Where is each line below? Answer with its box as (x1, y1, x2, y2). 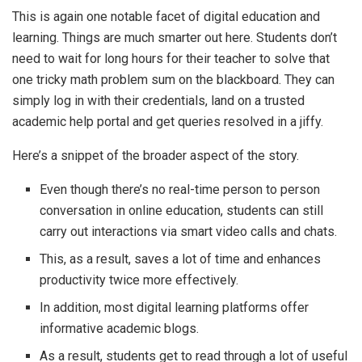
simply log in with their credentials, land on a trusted (12, 93, 305, 108)
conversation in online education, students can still (40, 203, 324, 218)
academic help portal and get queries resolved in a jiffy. (12, 114, 326, 129)
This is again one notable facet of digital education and (12, 9, 320, 24)
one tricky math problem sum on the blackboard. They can (12, 72, 335, 87)
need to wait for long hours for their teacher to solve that (12, 51, 330, 66)
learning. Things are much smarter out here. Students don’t (12, 30, 337, 45)
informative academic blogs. (40, 321, 203, 336)
